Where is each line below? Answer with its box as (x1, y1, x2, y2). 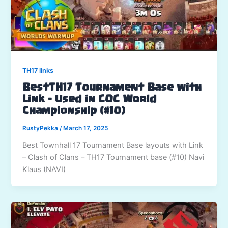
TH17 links (22, 67, 54, 75)
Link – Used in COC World (22, 95, 157, 104)
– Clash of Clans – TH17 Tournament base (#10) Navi (22, 152, 205, 162)
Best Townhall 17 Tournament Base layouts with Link (22, 140, 204, 150)
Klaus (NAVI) (22, 164, 66, 174)
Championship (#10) (22, 106, 126, 116)
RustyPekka (22, 124, 60, 132)
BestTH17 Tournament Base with (22, 83, 202, 93)
